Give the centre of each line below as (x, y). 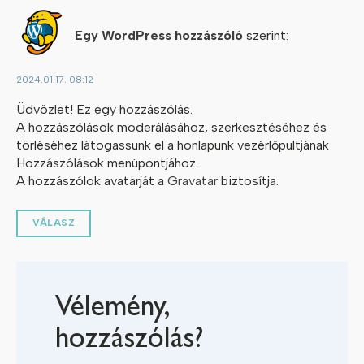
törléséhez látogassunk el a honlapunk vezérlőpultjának (173, 145)
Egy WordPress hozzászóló (159, 36)
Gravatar (193, 180)
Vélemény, (113, 309)
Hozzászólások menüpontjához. (107, 162)
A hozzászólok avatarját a (92, 180)
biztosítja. (248, 180)
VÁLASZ (54, 222)
